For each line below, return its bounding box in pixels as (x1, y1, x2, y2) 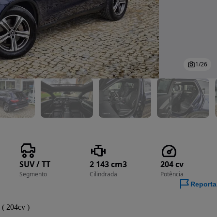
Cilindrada (90, 170, 118, 178)
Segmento (19, 170, 47, 178)
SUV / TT (19, 159, 50, 170)
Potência (160, 170, 184, 178)
